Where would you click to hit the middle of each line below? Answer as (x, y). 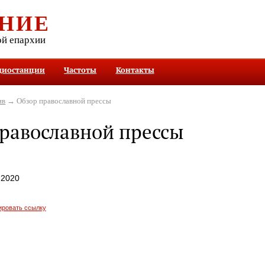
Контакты (135, 70)
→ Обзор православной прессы (59, 101)
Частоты (80, 70)
